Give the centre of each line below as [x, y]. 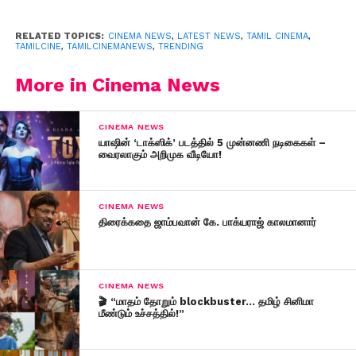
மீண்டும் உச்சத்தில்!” [142, 313]
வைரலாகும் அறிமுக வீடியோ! [161, 154]
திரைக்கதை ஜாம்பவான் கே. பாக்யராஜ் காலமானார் [208, 222]
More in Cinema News [117, 85]
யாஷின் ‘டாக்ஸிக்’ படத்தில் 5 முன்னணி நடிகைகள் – [213, 142]
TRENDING [180, 46]
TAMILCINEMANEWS [109, 46]
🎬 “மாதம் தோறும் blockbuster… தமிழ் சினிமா [207, 301]
